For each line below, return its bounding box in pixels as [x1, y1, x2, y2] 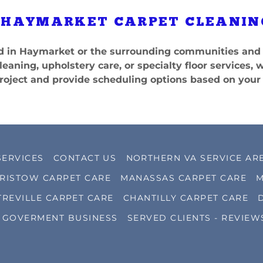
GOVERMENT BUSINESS [2, 213, 118, 223]
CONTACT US [53, 153, 117, 163]
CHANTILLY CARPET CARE [123, 193, 249, 203]
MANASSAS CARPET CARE [120, 173, 247, 183]
